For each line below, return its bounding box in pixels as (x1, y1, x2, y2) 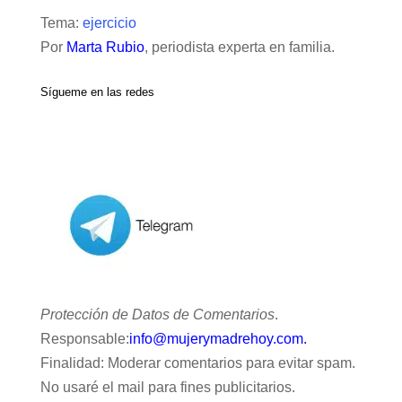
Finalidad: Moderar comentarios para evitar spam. (39, 354, 355, 371)
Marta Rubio (66, 39, 144, 55)
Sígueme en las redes (39, 84, 154, 99)
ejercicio (82, 14, 136, 31)
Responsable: (39, 330, 129, 346)
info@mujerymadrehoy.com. (128, 330, 307, 346)
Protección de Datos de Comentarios (39, 306, 275, 322)
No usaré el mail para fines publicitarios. (39, 379, 295, 395)
